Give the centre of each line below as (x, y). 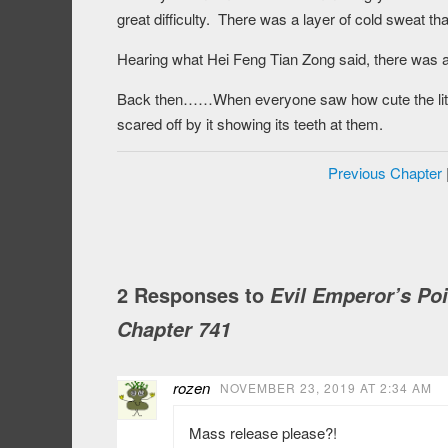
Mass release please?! (263, 433)
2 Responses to (193, 295)
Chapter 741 (174, 329)
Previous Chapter (384, 173)
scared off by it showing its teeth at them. (250, 124)
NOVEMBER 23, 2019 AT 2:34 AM (326, 388)
